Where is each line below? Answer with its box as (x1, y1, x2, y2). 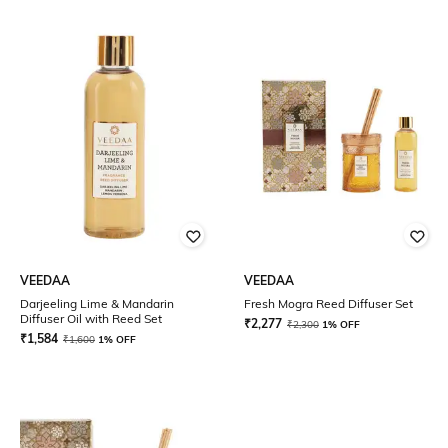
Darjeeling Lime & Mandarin (20, 296, 174, 311)
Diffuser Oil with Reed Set (20, 311, 162, 326)
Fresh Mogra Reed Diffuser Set (244, 296, 413, 311)
